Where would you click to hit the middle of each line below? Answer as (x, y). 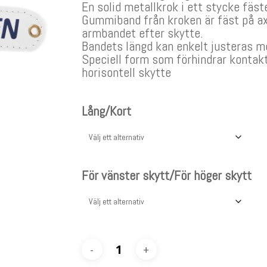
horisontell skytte (126, 72)
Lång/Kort (106, 111)
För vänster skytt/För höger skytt (166, 175)
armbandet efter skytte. (142, 33)
